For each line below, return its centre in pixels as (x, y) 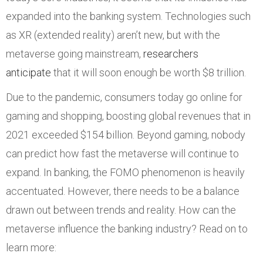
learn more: (31, 247)
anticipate (28, 73)
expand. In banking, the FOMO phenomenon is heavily (125, 172)
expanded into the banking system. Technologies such (128, 16)
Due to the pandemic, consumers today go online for (124, 97)
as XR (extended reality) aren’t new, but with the (113, 35)
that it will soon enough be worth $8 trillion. (149, 73)
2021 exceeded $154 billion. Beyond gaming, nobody (126, 135)
